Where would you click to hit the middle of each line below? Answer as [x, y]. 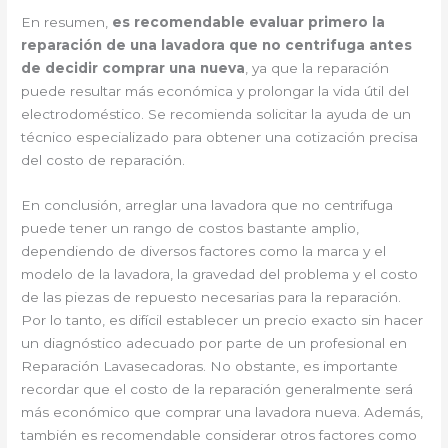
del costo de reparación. [103, 159]
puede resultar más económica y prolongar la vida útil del [215, 90]
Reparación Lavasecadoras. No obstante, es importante [210, 365]
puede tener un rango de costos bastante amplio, [190, 227]
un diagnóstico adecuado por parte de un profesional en [214, 342]
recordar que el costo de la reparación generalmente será [217, 388]
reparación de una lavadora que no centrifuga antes [217, 44]
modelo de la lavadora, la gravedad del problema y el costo [220, 273]
